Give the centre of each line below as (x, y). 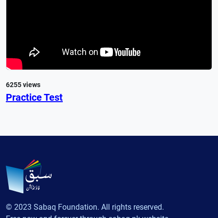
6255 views (23, 84)
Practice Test (34, 97)
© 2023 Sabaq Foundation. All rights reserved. (85, 207)
